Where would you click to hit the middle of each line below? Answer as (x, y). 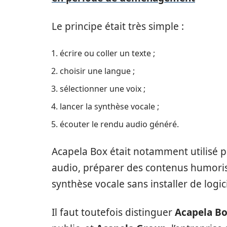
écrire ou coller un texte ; (107, 53)
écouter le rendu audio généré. (119, 124)
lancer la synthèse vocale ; (109, 106)
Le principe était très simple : (118, 26)
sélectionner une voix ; (103, 89)
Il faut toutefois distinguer (113, 212)
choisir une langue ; (97, 71)
